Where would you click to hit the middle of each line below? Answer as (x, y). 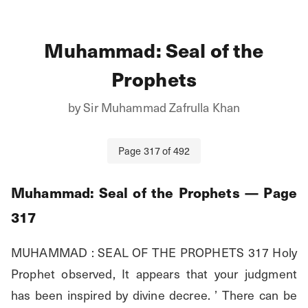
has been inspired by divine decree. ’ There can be (154, 295)
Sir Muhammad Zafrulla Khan (162, 107)
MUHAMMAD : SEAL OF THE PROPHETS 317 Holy (154, 252)
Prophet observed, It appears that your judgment (154, 274)
